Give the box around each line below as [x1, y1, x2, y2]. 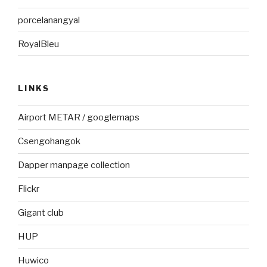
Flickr [18, 184, 39, 195]
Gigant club [18, 207, 64, 219]
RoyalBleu [18, 38, 59, 49]
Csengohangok [18, 136, 80, 147]
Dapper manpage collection [18, 160, 130, 171]
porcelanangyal [18, 14, 80, 26]
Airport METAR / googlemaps [18, 112, 139, 123]
